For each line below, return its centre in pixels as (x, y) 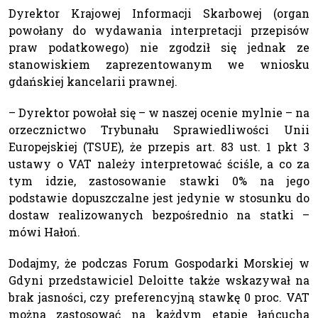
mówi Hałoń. (44, 231)
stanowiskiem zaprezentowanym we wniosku (159, 64)
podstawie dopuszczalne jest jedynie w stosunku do (159, 197)
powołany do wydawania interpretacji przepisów (159, 30)
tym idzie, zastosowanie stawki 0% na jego (159, 180)
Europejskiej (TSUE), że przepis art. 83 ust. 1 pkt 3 (159, 146)
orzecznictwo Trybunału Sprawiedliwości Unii (159, 129)
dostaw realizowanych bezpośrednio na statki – (159, 214)
